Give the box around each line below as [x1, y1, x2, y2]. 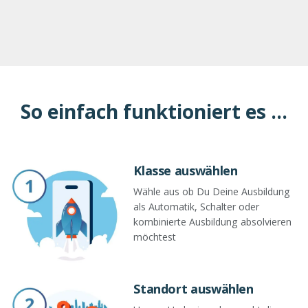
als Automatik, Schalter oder [133, 199, 260, 213]
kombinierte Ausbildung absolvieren [133, 214, 292, 228]
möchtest [133, 230, 177, 243]
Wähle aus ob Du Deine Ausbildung [133, 184, 291, 198]
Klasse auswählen [133, 162, 238, 179]
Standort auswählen [133, 280, 254, 298]
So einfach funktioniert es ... [21, 98, 287, 124]
